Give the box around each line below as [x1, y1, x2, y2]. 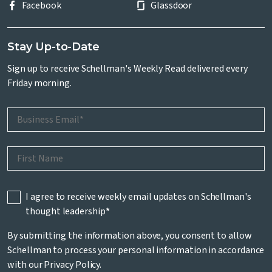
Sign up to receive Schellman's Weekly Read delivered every [7, 62, 248, 76]
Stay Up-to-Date [7, 40, 100, 54]
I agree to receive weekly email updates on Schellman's [25, 190, 251, 204]
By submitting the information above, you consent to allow [7, 229, 252, 243]
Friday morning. [7, 76, 72, 90]
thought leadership [25, 205, 106, 219]
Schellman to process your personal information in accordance [7, 243, 265, 257]
